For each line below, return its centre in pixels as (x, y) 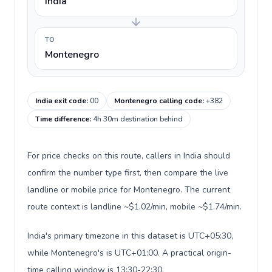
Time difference (62, 119)
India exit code (61, 101)
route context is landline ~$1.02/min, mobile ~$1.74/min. (134, 207)
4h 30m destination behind (138, 119)
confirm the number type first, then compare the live (128, 173)
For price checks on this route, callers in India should (129, 156)
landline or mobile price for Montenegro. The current (129, 190)
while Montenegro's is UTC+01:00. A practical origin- (129, 253)
